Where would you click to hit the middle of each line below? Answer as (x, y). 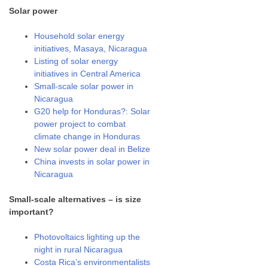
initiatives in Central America (88, 74)
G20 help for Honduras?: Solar (92, 111)
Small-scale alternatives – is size (75, 199)
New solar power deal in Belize (92, 149)
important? (32, 212)
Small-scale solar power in (84, 86)
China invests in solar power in (92, 162)
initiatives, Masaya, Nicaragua (91, 48)
